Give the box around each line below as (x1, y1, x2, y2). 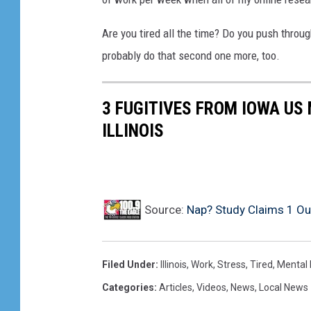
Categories (102, 281, 154, 293)
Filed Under (102, 258, 155, 270)
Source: (142, 202, 187, 217)
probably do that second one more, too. (102, 48, 280, 62)
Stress (217, 258, 246, 270)
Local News (259, 281, 308, 293)
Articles (159, 281, 192, 293)
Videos (196, 281, 226, 293)
